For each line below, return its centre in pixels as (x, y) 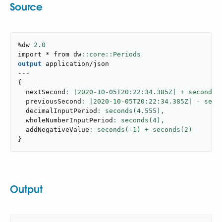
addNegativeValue (54, 130)
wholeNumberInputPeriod (65, 120)
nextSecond (42, 92)
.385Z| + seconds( (186, 92)
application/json (77, 64)
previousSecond (50, 101)
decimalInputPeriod (57, 111)
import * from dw (50, 54)
